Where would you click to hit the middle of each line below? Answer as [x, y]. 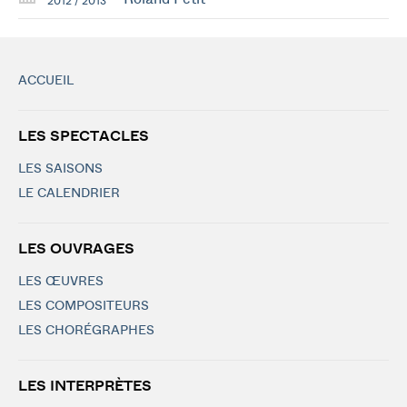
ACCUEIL [46, 81]
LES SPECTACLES [84, 136]
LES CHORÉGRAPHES [86, 331]
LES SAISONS [60, 169]
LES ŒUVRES [61, 282]
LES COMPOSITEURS [84, 306]
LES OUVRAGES [76, 249]
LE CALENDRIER [69, 194]
